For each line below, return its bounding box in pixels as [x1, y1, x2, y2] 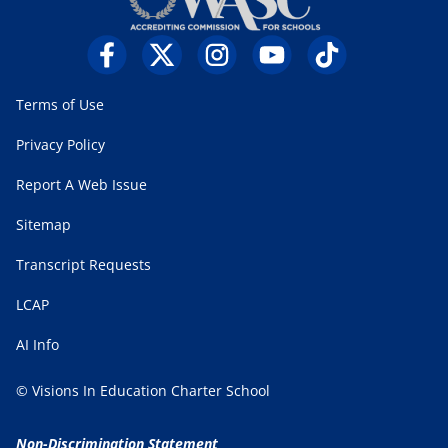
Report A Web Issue [16, 174, 147, 194]
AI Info [16, 334, 59, 354]
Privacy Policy [16, 134, 105, 154]
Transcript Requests [16, 254, 151, 274]
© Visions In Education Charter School [16, 380, 270, 400]
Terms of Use [16, 94, 104, 114]
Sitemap [16, 214, 71, 234]
